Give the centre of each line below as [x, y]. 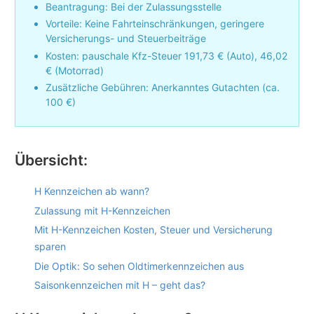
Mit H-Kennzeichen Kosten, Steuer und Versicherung [153, 230]
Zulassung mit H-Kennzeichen [102, 210]
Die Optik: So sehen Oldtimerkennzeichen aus [139, 266]
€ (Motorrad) [75, 70]
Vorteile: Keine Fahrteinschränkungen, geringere [155, 24]
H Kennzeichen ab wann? [92, 191]
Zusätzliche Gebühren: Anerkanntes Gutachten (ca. [163, 88]
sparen [50, 247]
